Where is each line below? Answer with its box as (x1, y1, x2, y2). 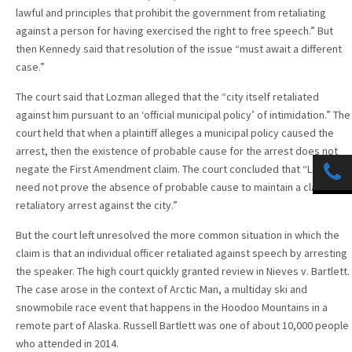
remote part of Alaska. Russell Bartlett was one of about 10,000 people (16, 318, 349, 332)
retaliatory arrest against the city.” (16, 198, 178, 212)
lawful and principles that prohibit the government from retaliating (16, 5, 326, 20)
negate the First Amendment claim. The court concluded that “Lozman (16, 162, 343, 176)
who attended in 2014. (16, 336, 119, 350)
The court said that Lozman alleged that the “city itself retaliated (16, 90, 319, 104)
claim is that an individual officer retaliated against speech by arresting (16, 246, 347, 260)
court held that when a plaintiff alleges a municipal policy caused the (16, 126, 334, 140)
